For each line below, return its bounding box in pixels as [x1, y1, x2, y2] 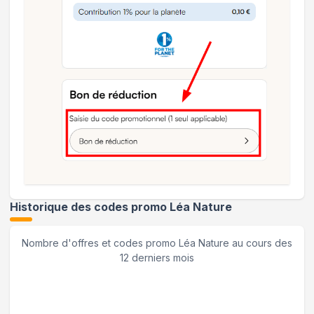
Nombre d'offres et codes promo [22, 237, 179, 250]
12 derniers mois [120, 252, 194, 264]
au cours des [229, 237, 292, 250]
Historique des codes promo [10, 200, 170, 214]
